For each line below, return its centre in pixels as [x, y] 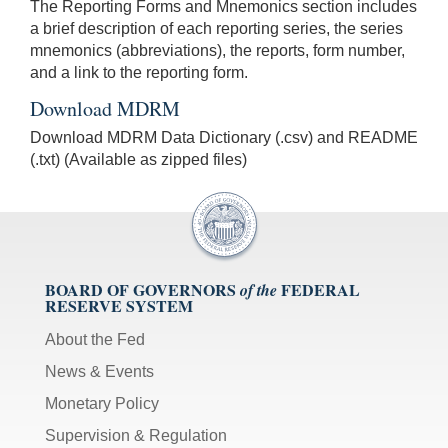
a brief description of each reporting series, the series [216, 28]
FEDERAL [320, 289]
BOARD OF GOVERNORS [140, 289]
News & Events [99, 371]
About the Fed [95, 339]
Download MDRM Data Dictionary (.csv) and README [224, 137]
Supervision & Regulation [136, 435]
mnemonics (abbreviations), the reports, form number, [217, 50]
